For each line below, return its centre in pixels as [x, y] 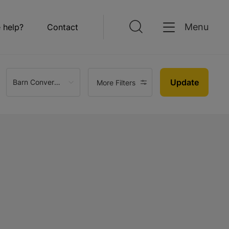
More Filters [116, 82]
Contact [63, 27]
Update [184, 82]
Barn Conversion [58, 82]
